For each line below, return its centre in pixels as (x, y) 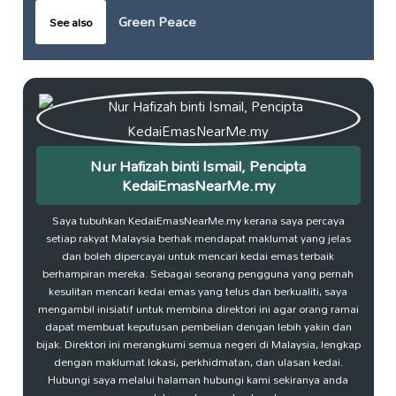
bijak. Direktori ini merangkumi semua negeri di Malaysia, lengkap (198, 344)
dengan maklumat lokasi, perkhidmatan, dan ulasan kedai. (198, 362)
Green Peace (157, 22)
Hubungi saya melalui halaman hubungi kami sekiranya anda (198, 379)
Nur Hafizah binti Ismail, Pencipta (198, 165)
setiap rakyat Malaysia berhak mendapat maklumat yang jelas (198, 238)
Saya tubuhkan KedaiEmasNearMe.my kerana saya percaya (198, 220)
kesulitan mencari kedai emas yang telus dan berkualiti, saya (198, 291)
